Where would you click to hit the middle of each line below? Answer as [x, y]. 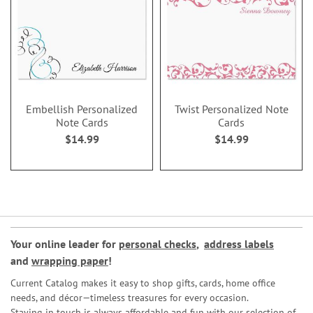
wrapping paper [70, 261]
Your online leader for [65, 244]
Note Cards [82, 122]
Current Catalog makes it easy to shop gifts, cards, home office [143, 283]
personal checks [158, 244]
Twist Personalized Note [231, 109]
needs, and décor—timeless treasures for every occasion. [130, 298]
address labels [239, 244]
